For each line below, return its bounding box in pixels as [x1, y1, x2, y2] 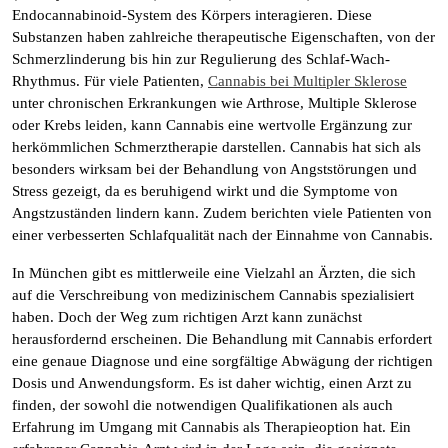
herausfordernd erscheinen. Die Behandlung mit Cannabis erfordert [12, 331, 432, 347]
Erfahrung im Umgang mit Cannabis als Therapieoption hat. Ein [12, 419, 411, 435]
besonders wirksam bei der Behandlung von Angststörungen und [12, 161, 417, 177]
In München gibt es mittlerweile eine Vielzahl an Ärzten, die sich [12, 265, 416, 281]
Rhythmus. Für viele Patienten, [12, 73, 208, 89]
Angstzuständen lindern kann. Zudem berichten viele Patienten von [12, 205, 432, 221]
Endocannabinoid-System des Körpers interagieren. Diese [12, 7, 372, 23]
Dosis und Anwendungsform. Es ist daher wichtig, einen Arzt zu [12, 375, 412, 391]
